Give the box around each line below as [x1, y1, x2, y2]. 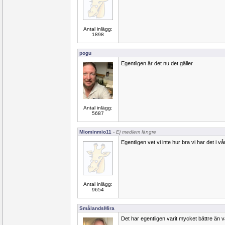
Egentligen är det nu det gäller [121, 60, 193, 66]
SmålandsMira [79, 205, 115, 211]
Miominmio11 [79, 129, 111, 135]
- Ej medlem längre [111, 129, 156, 135]
